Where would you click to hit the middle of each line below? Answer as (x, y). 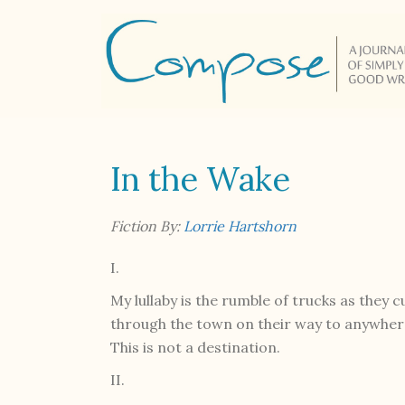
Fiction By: (147, 226)
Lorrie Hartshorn (240, 226)
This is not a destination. (195, 347)
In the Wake (200, 179)
